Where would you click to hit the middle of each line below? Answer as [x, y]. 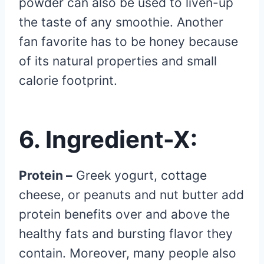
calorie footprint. [68, 81]
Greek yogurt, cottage [140, 176]
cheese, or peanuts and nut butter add [131, 195]
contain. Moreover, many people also [128, 253]
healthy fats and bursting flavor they [126, 234]
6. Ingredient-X [105, 140]
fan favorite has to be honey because [128, 42]
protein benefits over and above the [124, 214]
